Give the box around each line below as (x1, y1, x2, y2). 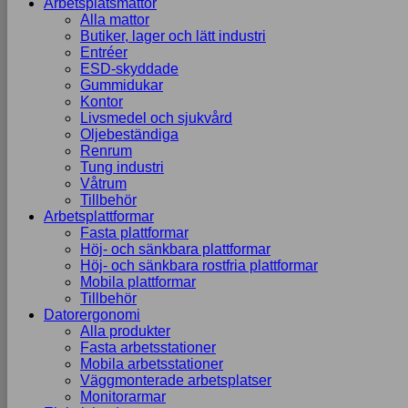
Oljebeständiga (80, 127, 178, 142)
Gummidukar (80, 77, 163, 93)
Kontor (80, 94, 123, 109)
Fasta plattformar (80, 225, 189, 240)
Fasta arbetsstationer (80, 340, 216, 355)
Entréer (80, 45, 127, 60)
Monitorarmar (80, 389, 166, 404)
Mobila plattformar (80, 274, 196, 290)
